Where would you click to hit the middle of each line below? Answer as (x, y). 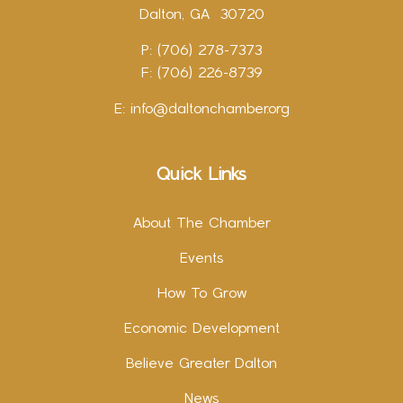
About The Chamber (201, 224)
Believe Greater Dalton (201, 364)
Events (201, 259)
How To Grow (201, 294)
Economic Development (201, 329)
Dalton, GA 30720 (201, 15)
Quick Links (201, 175)
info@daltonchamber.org (210, 110)
